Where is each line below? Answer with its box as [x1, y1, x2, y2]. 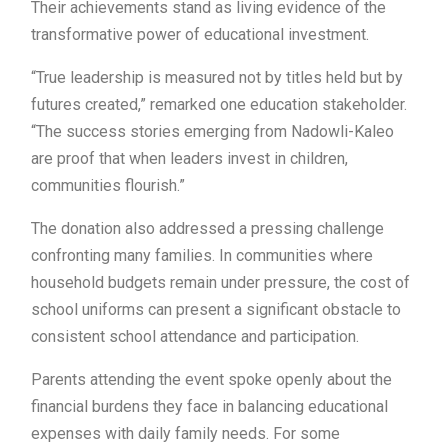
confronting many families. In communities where [31, 245, 373, 265]
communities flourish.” [31, 175, 185, 195]
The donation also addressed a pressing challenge [31, 218, 384, 238]
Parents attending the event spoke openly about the [31, 369, 392, 389]
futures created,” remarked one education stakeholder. [31, 94, 407, 114]
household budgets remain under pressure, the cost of [31, 272, 410, 292]
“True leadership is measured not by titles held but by [31, 67, 403, 87]
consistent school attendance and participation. [31, 326, 359, 346]
